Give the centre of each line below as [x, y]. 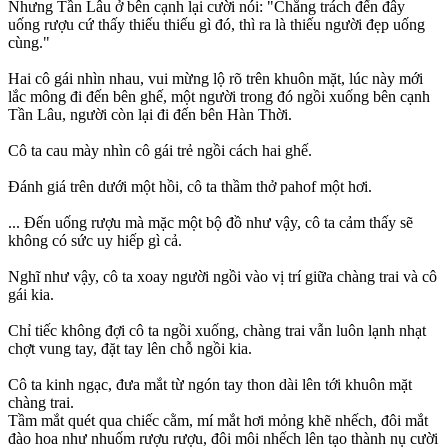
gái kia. [31, 295]
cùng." [29, 43]
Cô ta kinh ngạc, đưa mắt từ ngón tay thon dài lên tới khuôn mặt [210, 385]
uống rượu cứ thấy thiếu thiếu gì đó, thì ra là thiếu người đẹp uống [216, 25]
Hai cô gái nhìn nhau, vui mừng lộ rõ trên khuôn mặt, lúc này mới [215, 79]
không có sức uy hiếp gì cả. [95, 241]
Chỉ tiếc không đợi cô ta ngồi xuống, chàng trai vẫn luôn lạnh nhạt [217, 331]
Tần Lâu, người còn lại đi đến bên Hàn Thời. [150, 115]
